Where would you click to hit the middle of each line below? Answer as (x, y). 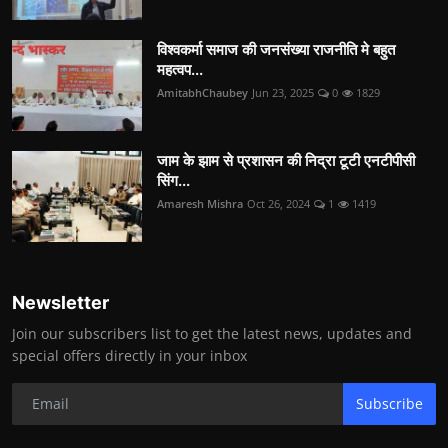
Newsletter (60, 302)
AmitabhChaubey (202, 92)
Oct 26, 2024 (278, 203)
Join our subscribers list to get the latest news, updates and (212, 333)
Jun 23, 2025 (283, 92)
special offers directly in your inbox (129, 355)
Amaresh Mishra (200, 203)
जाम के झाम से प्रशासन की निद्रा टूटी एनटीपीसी (286, 160)
